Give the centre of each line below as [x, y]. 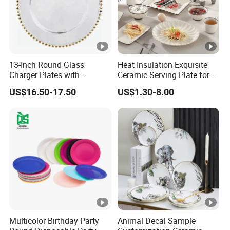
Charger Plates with [45, 75]
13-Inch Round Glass [47, 65]
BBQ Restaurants [148, 85]
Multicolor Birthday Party [54, 221]
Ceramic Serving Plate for [163, 75]
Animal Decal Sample [156, 221]
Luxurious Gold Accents [52, 85]
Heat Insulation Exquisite [162, 65]
